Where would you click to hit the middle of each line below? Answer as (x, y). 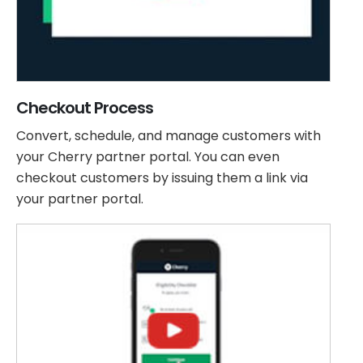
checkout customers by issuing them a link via (162, 178)
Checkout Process (85, 108)
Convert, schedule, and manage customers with (169, 136)
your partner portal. (80, 199)
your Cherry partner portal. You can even (148, 157)
